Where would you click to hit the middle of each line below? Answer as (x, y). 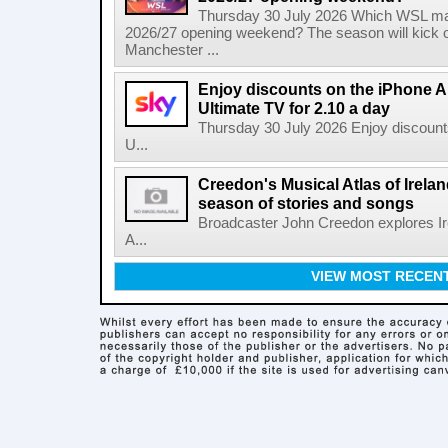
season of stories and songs (306, 203)
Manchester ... (172, 50)
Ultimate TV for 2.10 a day (294, 108)
